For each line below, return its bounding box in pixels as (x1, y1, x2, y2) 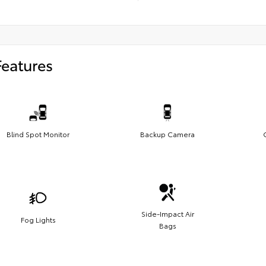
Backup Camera (140, 128, 195, 139)
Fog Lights (20, 214, 56, 224)
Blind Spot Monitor (7, 128, 69, 139)
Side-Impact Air (141, 208, 194, 218)
